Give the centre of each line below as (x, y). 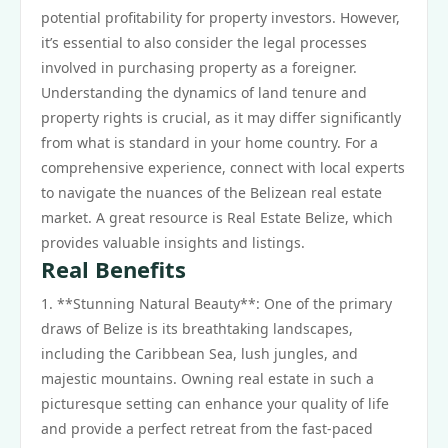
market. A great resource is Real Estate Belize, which (217, 217)
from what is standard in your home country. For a (209, 142)
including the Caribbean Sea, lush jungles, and (199, 353)
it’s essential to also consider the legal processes (204, 42)
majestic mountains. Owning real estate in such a (207, 378)
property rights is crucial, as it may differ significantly (221, 117)
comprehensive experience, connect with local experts (223, 167)
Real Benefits (113, 269)
